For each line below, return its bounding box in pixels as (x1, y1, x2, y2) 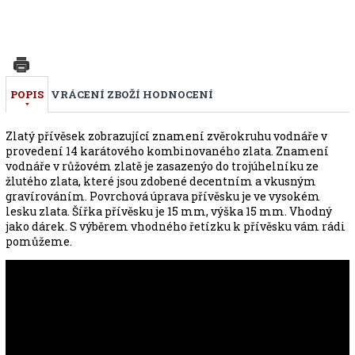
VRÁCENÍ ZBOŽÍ (50, 86, 140, 101)
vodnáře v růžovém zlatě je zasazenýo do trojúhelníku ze (5, 158, 319, 174)
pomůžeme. (5, 233, 72, 249)
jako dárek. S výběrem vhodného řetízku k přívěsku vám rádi (5, 218, 345, 234)
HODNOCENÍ (142, 86, 213, 101)
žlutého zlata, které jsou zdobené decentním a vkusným (5, 173, 316, 189)
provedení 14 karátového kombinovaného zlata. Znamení (5, 143, 329, 158)
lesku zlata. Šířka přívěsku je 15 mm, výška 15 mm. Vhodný (5, 203, 332, 219)
